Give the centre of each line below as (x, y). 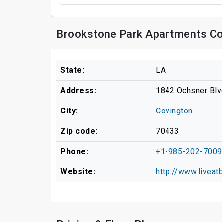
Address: (78, 90)
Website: (78, 171)
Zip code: (79, 131)
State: (72, 70)
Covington (174, 111)
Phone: (74, 151)
